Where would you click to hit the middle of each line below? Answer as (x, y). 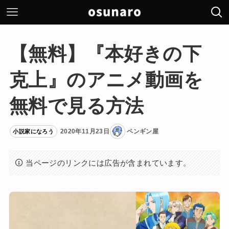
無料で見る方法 (76, 106)
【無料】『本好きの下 (105, 54)
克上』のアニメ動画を (106, 80)
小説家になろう (33, 131)
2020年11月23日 (85, 131)
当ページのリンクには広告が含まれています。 (108, 163)
